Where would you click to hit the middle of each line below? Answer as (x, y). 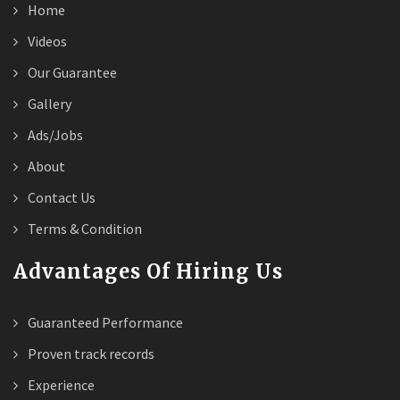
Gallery (48, 103)
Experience (60, 384)
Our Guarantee (71, 72)
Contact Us (60, 197)
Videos (46, 41)
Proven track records (90, 353)
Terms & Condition (83, 228)
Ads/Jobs (54, 134)
